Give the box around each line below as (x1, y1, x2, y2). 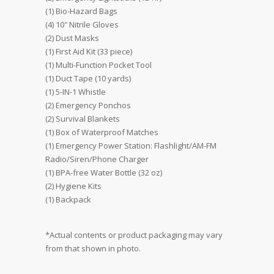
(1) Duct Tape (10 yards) (45, 73, 131, 84)
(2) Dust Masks (45, 32, 99, 44)
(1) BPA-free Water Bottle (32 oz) (45, 167, 162, 179)
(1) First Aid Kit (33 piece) (45, 46, 132, 57)
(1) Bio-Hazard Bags (45, 6, 117, 17)
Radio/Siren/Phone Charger (45, 154, 149, 165)
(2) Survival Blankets (45, 113, 120, 125)
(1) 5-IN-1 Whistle (45, 86, 106, 98)
